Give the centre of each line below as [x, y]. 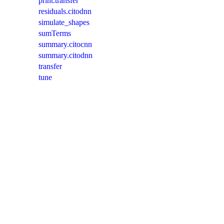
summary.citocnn [65, 44]
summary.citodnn [65, 55]
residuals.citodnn [65, 11]
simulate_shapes [64, 22]
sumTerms [55, 33]
